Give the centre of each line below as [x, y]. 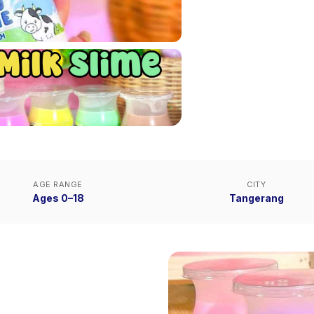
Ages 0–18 [58, 198]
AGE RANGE [58, 184]
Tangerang [256, 198]
